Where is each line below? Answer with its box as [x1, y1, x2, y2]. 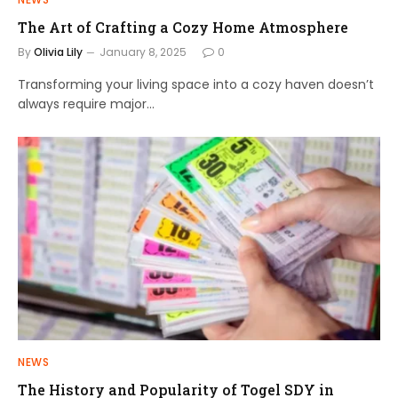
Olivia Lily [34, 44, 83, 60]
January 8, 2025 [99, 44, 187, 60]
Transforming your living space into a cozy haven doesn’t [18, 75, 374, 93]
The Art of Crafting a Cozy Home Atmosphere [18, 17, 348, 36]
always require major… [18, 94, 155, 113]
